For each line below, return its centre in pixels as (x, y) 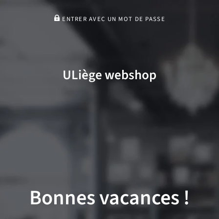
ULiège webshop (109, 75)
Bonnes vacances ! (109, 198)
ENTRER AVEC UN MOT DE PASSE (112, 19)
